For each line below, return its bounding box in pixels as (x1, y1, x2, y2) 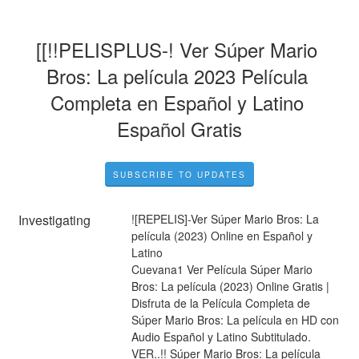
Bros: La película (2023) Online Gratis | (131, 277, 329, 294)
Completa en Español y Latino (50, 87, 304, 116)
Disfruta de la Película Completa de (131, 294, 310, 311)
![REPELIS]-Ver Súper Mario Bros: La (131, 210, 319, 227)
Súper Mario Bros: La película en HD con (131, 311, 339, 328)
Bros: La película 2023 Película (46, 61, 308, 90)
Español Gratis (117, 114, 242, 143)
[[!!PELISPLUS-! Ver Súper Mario (36, 34, 317, 63)
